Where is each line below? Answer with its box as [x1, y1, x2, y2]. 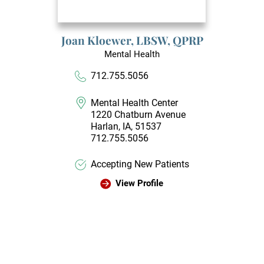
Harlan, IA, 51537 [91, 120, 162, 132]
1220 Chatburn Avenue [91, 108, 186, 120]
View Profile [115, 178, 163, 189]
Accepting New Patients [91, 159, 190, 170]
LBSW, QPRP [136, 32, 203, 48]
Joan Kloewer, [61, 32, 136, 48]
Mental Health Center [91, 97, 179, 108]
